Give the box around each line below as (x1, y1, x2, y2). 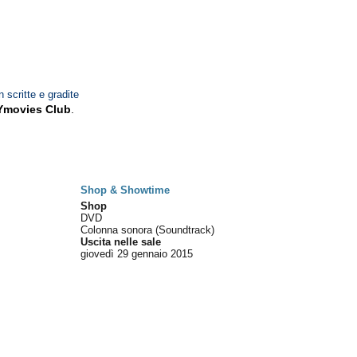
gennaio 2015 (131, 248, 194, 260)
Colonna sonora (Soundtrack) (80, 224, 215, 236)
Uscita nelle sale (80, 236, 162, 248)
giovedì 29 (80, 248, 129, 260)
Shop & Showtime (80, 184, 171, 196)
